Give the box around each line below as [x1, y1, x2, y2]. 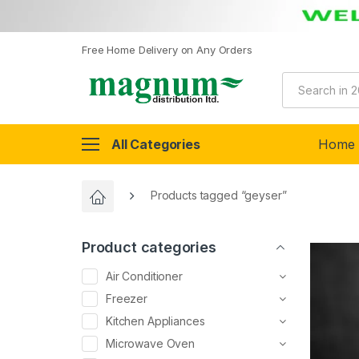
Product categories [82, 239, 216, 256]
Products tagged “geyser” [150, 188, 287, 203]
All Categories [111, 136, 200, 153]
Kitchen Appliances [106, 314, 205, 329]
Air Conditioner [106, 269, 183, 284]
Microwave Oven [106, 337, 196, 351]
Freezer [106, 292, 148, 306]
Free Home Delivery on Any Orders [82, 43, 252, 57]
